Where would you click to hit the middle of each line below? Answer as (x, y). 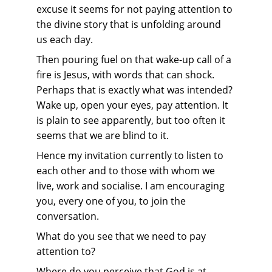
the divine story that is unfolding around (130, 24)
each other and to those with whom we (127, 171)
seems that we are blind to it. (103, 135)
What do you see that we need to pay (122, 236)
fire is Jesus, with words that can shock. (127, 75)
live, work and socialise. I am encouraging (132, 186)
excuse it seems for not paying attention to (136, 9)
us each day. (65, 39)
